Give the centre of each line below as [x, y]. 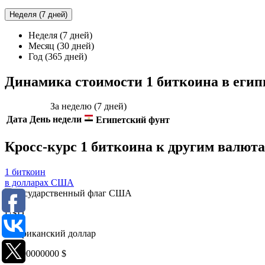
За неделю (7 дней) [88, 106]
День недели [56, 119]
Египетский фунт [132, 120]
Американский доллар [50, 234]
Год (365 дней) [58, 56]
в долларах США [39, 183]
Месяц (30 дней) [61, 46]
